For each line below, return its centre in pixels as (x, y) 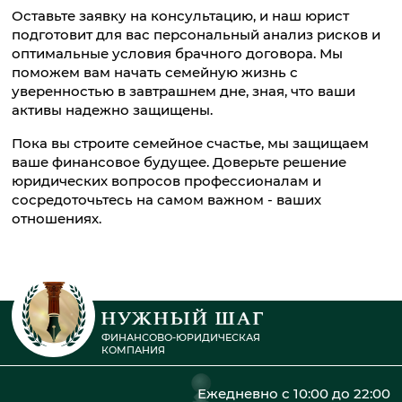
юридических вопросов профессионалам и (167, 180)
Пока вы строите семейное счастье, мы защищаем (191, 143)
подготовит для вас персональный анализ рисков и (197, 35)
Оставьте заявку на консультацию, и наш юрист (181, 16)
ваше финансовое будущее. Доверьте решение (179, 162)
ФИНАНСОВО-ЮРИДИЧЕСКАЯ (181, 338)
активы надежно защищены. (113, 110)
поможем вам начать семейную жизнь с (155, 73)
